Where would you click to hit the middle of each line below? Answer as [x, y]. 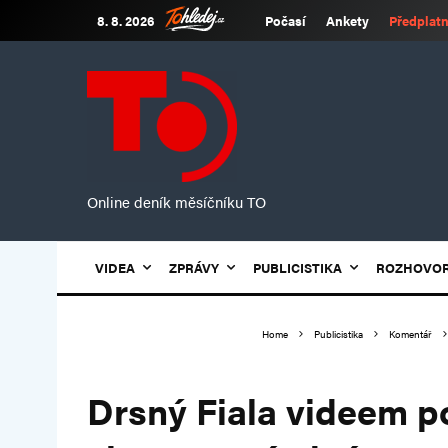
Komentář [410, 334]
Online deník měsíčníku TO [176, 201]
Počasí [285, 20]
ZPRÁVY [194, 267]
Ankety [347, 20]
